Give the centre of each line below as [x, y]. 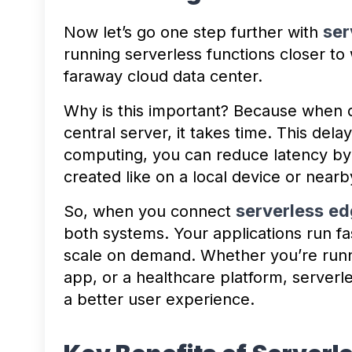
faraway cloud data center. [163, 76]
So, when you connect [150, 211]
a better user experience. [159, 299]
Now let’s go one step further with [193, 32]
